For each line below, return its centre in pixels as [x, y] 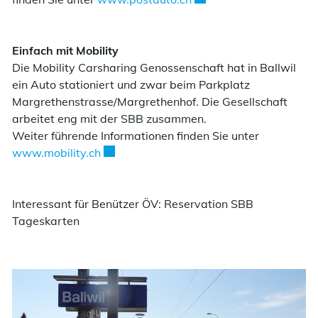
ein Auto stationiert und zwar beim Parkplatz [131, 85]
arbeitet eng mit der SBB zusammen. [109, 119]
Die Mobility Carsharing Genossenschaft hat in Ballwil [154, 68]
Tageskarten [46, 221]
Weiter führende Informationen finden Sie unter [136, 136]
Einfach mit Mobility [65, 51]
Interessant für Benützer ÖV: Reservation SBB [133, 204]
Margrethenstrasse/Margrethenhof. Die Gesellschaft [150, 102]
